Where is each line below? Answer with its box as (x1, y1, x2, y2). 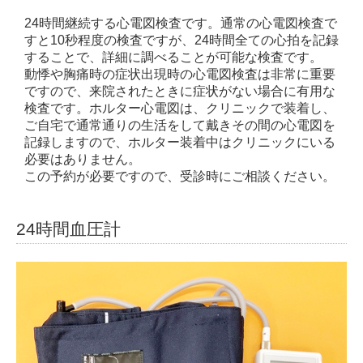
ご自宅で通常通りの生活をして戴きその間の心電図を (24, 117, 335, 132)
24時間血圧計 (16, 219, 121, 238)
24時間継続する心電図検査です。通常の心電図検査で (24, 15, 337, 30)
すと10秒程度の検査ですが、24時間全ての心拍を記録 (24, 32, 339, 47)
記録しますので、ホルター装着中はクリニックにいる (24, 135, 335, 149)
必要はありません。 (24, 152, 141, 166)
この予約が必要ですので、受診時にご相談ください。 (24, 169, 335, 183)
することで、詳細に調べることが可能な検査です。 (24, 49, 322, 64)
